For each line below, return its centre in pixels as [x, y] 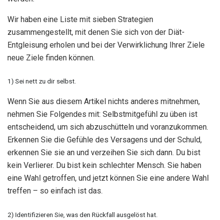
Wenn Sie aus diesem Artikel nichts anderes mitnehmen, [104, 102]
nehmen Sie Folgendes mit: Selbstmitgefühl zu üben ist [102, 114]
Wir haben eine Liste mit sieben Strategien [80, 19]
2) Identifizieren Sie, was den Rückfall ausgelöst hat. [82, 215]
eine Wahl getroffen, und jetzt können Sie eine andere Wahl [108, 178]
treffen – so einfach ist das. [55, 191]
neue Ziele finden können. [51, 57]
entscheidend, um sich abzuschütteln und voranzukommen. [108, 127]
